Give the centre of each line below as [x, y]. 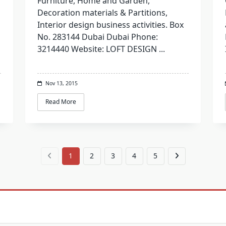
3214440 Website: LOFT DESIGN [97, 49]
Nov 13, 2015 [61, 83]
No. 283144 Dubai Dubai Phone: [97, 37]
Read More [61, 102]
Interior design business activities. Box [110, 25]
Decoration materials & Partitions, [102, 13]
